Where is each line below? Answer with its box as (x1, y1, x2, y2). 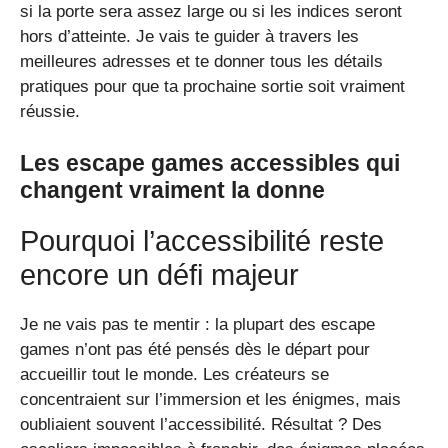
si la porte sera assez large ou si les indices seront (20, 2, 402, 22)
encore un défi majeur (20, 258, 299, 291)
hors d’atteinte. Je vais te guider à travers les (20, 27, 359, 47)
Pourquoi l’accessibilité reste (20, 224, 384, 257)
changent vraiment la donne (20, 176, 325, 203)
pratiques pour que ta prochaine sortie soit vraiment (20, 77, 405, 97)
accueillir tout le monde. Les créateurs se (20, 364, 329, 384)
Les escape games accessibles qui (20, 149, 400, 176)
